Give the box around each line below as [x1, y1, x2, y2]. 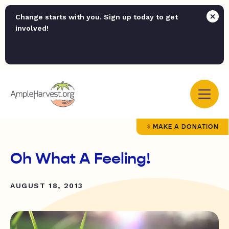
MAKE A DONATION [153, 123, 219, 130]
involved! [15, 24, 49, 32]
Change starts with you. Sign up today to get [15, 13, 178, 21]
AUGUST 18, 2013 [10, 181, 83, 190]
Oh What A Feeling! [10, 149, 151, 168]
